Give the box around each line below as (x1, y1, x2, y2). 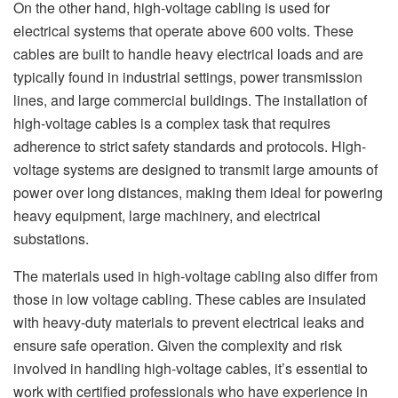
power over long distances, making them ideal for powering (13, 182, 383, 203)
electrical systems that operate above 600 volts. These (13, 20, 354, 42)
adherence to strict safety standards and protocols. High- (13, 136, 366, 157)
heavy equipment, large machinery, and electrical (13, 205, 321, 227)
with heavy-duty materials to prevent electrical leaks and (13, 312, 364, 333)
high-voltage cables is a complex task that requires (13, 113, 330, 134)
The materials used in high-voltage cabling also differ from (13, 266, 378, 287)
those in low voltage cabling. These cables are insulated (13, 289, 366, 310)
